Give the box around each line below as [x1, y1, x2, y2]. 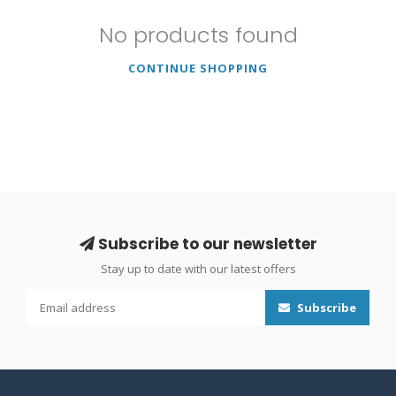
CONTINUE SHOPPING [128, 60, 268, 77]
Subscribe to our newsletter [94, 233, 317, 255]
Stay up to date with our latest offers [100, 261, 296, 278]
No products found [98, 20, 298, 50]
